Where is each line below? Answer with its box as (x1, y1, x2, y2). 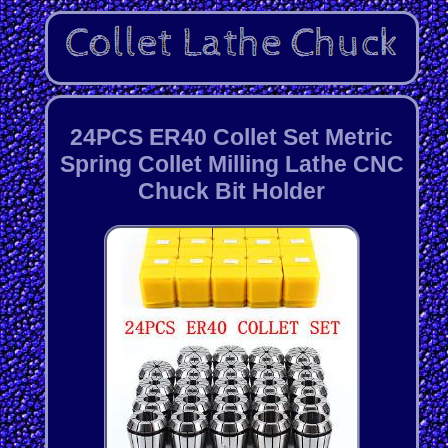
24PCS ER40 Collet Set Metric (70, 123, 394, 150)
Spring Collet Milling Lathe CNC (59, 150, 404, 177)
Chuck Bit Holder (138, 177, 326, 204)
